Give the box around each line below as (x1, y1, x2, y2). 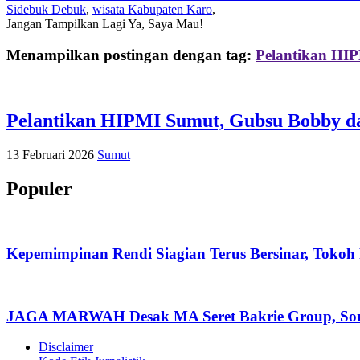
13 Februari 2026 (6, 147, 94, 162)
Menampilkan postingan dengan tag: (6, 47, 256, 64)
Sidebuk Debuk (6, 2, 86, 17)
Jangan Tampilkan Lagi (6, 17, 128, 31)
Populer (6, 178, 72, 199)
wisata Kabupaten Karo (92, 2, 212, 17)
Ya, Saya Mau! (128, 17, 203, 31)
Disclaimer (39, 340, 93, 354)
